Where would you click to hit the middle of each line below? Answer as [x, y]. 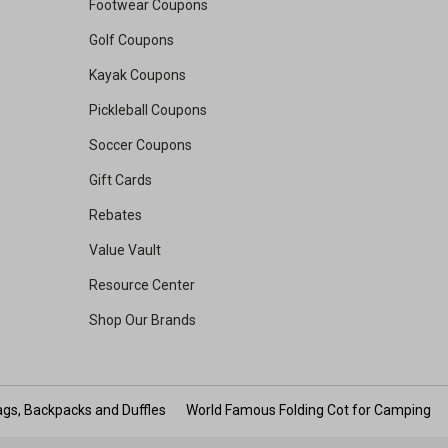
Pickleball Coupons [148, 110]
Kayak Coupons [137, 75]
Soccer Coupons [140, 145]
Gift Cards [120, 180]
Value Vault [125, 250]
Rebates [115, 215]
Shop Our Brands [142, 320]
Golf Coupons [131, 40]
